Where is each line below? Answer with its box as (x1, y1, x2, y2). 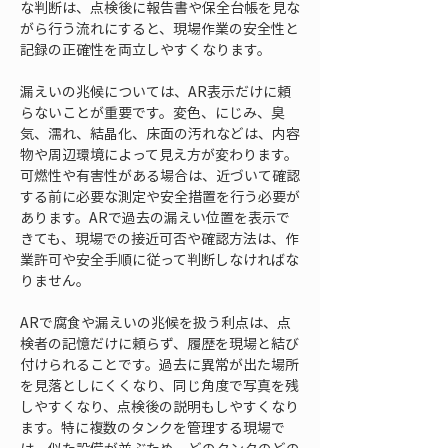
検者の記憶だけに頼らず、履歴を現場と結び (20, 333, 299, 353)
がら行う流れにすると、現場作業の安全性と (20, 18, 299, 38)
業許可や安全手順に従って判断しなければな (20, 249, 299, 269)
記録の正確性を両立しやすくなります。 (20, 39, 271, 59)
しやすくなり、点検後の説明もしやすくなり (20, 396, 299, 416)
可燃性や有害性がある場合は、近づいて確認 (20, 165, 300, 185)
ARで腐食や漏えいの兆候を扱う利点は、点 (20, 312, 291, 332)
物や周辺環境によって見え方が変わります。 (20, 144, 298, 164)
